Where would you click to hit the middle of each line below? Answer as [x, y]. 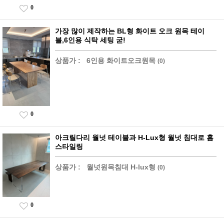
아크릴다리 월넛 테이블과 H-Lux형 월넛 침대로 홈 [134, 137]
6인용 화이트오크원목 [121, 61]
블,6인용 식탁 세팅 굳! [90, 40]
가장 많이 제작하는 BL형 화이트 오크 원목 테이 [130, 31]
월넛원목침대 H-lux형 [121, 167]
